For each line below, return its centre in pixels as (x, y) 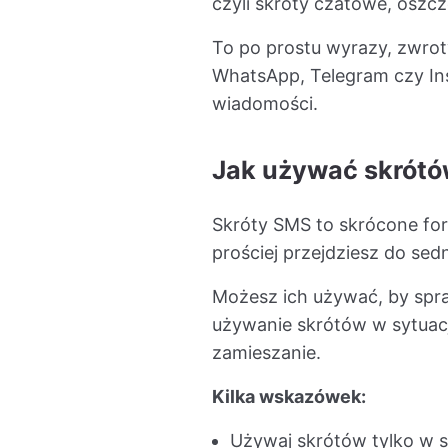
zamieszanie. (266, 353)
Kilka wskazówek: (289, 397)
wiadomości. (265, 103)
